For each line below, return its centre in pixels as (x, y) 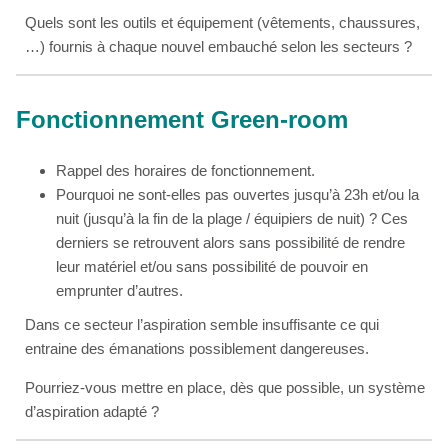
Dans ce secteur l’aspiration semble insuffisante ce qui (202, 325)
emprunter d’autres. (119, 291)
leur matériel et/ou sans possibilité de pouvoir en (212, 267)
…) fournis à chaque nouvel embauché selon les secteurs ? (219, 47)
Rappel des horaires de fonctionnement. (185, 171)
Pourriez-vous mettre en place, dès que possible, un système (225, 388)
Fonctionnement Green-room (182, 120)
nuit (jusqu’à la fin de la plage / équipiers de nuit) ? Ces (232, 219)
